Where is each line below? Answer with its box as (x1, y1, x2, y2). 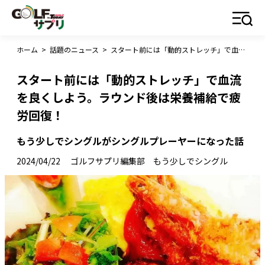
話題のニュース (50, 44, 99, 54)
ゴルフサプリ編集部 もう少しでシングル (70, 155, 228, 167)
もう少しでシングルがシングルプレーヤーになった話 (17, 134, 244, 148)
